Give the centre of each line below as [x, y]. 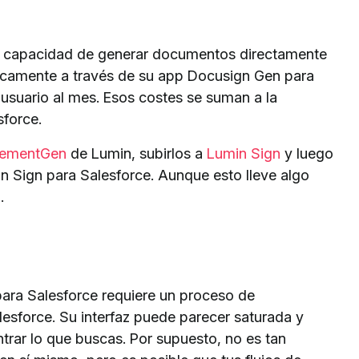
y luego [307, 153]
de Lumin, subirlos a [137, 153]
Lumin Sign [244, 153]
